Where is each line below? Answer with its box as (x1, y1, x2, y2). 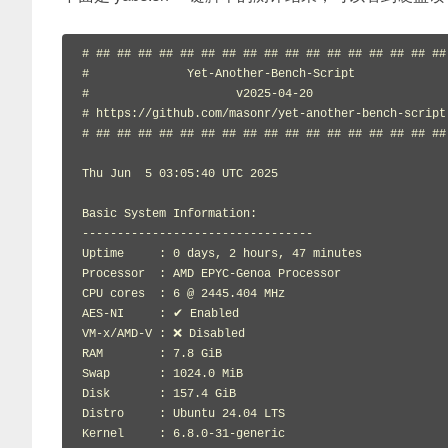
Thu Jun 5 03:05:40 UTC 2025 (82, 167, 278, 182)
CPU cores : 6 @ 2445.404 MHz (82, 287, 285, 302)
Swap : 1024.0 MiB (82, 367, 243, 382)
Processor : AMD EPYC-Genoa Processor (82, 267, 341, 282)
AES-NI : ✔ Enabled (82, 307, 239, 322)
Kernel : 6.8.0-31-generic (82, 427, 285, 442)
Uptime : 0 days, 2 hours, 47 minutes (82, 247, 362, 262)
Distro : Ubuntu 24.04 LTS (82, 407, 285, 422)
